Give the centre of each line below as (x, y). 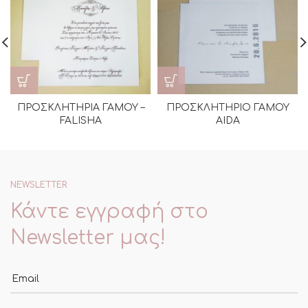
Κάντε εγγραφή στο (109, 212)
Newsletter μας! (88, 238)
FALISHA (80, 121)
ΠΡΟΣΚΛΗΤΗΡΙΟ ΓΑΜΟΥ (228, 108)
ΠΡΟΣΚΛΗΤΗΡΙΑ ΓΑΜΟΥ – (80, 108)
